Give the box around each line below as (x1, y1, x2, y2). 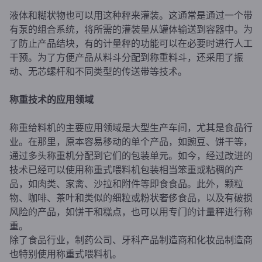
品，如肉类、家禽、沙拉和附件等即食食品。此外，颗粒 (9, 177, 243, 189)
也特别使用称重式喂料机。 (9, 247, 122, 259)
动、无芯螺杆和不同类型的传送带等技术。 (9, 65, 187, 77)
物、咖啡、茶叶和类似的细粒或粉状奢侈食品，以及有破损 (9, 191, 253, 203)
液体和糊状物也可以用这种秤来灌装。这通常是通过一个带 (9, 9, 253, 20)
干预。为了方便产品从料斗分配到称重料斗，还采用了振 (9, 51, 243, 63)
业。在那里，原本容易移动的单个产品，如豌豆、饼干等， (9, 135, 253, 147)
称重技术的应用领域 (9, 93, 94, 105)
